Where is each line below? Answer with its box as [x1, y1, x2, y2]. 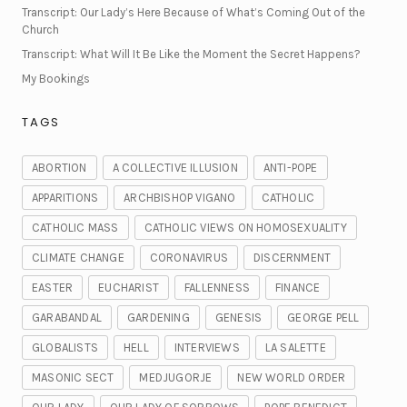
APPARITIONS [32, 190, 99, 204]
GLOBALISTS [32, 340, 98, 354]
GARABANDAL [32, 310, 102, 324]
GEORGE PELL [287, 310, 360, 324]
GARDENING [127, 310, 190, 324]
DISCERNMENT [253, 250, 332, 264]
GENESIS [214, 310, 263, 324]
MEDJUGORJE [139, 370, 213, 384]
